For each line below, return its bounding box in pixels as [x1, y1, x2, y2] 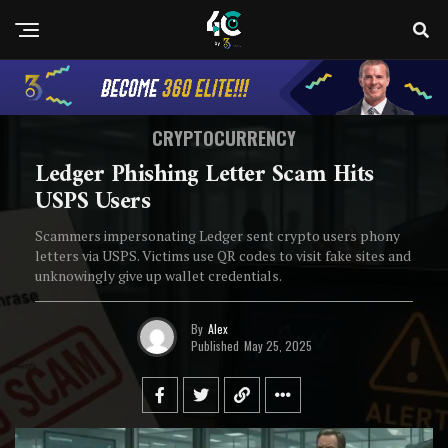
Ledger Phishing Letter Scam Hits [35, 154, 374, 197]
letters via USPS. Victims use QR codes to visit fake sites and [35, 246, 411, 266]
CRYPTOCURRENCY [152, 125, 296, 152]
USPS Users [35, 181, 151, 224]
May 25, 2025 [243, 336, 312, 354]
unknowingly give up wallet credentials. [35, 266, 282, 286]
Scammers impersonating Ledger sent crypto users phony [35, 226, 400, 246]
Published [190, 336, 239, 354]
